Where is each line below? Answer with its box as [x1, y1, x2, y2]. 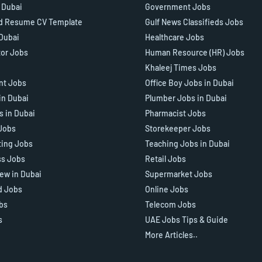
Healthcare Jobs [145, 32, 204, 43]
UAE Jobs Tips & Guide [145, 215, 228, 225]
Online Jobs [145, 184, 188, 195]
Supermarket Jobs [145, 169, 212, 180]
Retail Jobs [145, 154, 186, 164]
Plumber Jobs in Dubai [145, 93, 227, 104]
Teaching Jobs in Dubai [145, 139, 230, 149]
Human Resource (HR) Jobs [145, 47, 244, 58]
